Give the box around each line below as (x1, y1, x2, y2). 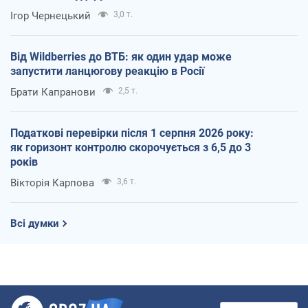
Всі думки (10, 217, 59, 230)
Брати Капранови (10, 85, 96, 98)
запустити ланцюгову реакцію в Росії (10, 64, 204, 78)
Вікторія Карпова (10, 176, 94, 189)
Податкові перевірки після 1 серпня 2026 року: (10, 126, 254, 140)
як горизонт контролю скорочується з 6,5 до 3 (10, 140, 251, 154)
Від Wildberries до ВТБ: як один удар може (10, 49, 232, 63)
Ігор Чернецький (10, 9, 91, 22)
